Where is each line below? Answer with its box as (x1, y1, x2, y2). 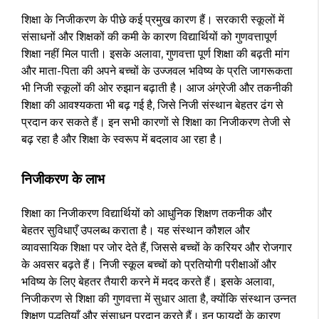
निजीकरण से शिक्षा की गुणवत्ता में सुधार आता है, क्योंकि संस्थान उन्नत (21, 292, 296, 306)
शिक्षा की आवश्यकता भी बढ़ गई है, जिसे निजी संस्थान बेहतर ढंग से (21, 98, 283, 113)
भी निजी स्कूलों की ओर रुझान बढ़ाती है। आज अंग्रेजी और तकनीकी (21, 81, 293, 95)
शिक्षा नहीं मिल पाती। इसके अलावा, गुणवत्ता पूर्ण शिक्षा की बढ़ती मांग (21, 47, 289, 61)
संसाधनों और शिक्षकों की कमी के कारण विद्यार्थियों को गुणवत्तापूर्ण (21, 30, 277, 44)
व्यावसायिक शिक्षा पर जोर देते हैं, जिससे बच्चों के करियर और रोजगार (21, 241, 292, 255)
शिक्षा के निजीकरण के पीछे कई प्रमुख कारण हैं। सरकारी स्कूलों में (21, 13, 284, 27)
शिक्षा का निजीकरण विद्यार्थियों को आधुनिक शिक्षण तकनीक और (21, 206, 272, 221)
